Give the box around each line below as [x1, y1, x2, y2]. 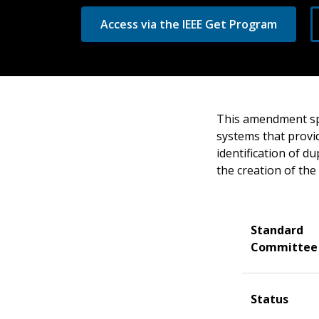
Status [251, 291, 288, 307]
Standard [251, 222, 303, 238]
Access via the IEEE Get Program [100, 16, 277, 32]
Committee [251, 239, 318, 255]
